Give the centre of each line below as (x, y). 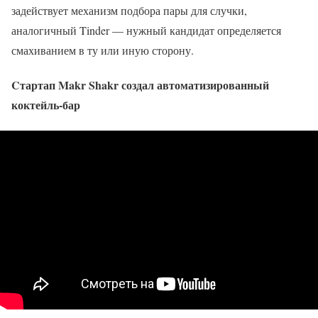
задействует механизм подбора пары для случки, (129, 11)
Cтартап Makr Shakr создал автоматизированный (140, 85)
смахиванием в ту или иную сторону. (103, 50)
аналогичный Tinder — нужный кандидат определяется (146, 31)
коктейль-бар (46, 105)
